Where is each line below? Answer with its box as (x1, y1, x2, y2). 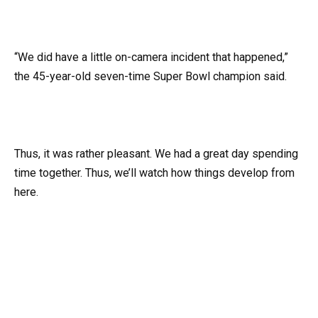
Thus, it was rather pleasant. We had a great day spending (14, 146, 298, 160)
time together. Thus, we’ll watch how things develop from (14, 165, 295, 180)
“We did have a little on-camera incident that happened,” (14, 50, 288, 65)
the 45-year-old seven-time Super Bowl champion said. (14, 70, 287, 84)
